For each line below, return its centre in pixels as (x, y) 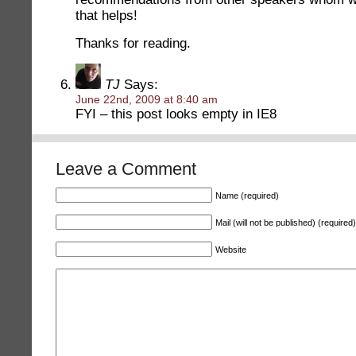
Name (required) (247, 195)
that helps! (106, 15)
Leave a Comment (126, 169)
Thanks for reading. (133, 43)
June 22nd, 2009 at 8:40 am (147, 99)
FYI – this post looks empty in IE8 (176, 114)
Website (231, 250)
